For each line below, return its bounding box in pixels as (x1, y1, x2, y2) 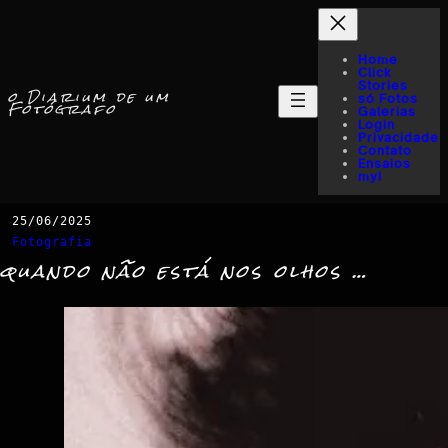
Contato (358, 143, 412, 158)
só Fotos (358, 91, 418, 106)
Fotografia (12, 234, 92, 249)
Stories (358, 78, 408, 93)
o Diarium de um (8, 83, 171, 112)
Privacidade (358, 130, 439, 145)
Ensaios (358, 156, 411, 171)
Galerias (358, 104, 416, 119)
